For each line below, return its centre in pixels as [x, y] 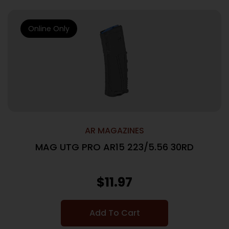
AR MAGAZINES [114, 131]
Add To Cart [114, 213]
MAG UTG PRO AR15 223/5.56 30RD [114, 147]
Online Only [49, 29]
